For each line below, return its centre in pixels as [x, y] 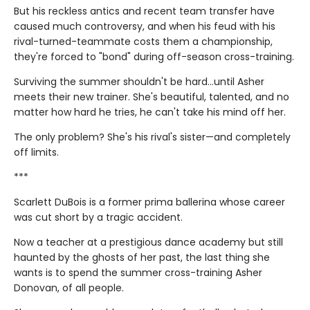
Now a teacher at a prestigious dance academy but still [148, 243]
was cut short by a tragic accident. [98, 218]
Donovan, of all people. [69, 288]
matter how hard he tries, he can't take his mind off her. [150, 112]
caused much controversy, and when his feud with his [145, 27]
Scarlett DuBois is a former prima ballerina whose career [149, 202]
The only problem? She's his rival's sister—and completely [152, 137]
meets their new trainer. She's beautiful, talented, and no [152, 97]
